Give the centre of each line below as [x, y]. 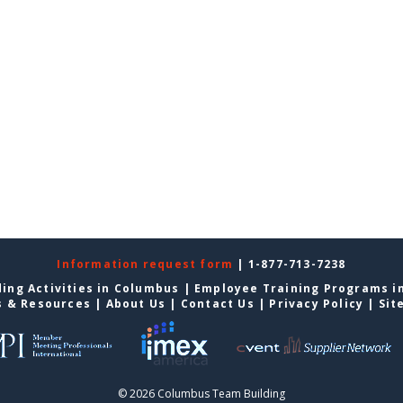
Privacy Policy [317, 304]
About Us [136, 304]
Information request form [147, 264]
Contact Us [217, 304]
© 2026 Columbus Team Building [201, 394]
